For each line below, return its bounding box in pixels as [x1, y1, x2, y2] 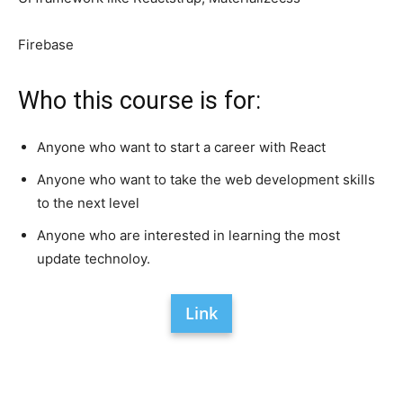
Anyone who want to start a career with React [37, 138, 326, 156]
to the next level [37, 193, 139, 211]
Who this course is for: [18, 85, 261, 115]
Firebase [18, 35, 74, 53]
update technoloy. [37, 249, 150, 267]
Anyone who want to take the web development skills [37, 170, 375, 188]
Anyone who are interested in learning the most [37, 226, 340, 244]
